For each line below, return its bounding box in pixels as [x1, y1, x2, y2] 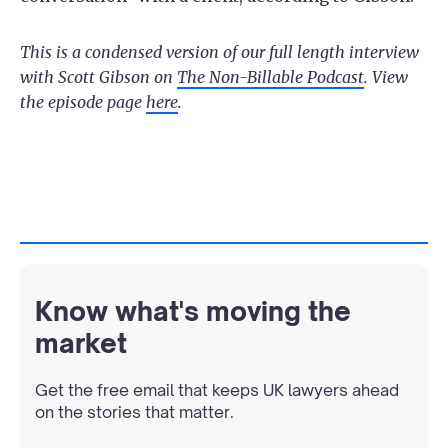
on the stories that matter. [35, 401, 234, 422]
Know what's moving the [35, 294, 351, 327]
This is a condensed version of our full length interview [20, 41, 419, 62]
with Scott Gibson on [20, 66, 177, 87]
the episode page [20, 91, 146, 112]
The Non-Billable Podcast [177, 66, 364, 87]
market [35, 326, 127, 359]
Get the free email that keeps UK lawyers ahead [35, 379, 399, 400]
